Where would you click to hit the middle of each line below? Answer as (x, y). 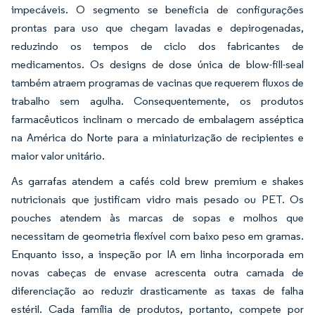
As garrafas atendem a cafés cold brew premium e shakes (157, 181)
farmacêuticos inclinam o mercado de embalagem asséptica (157, 119)
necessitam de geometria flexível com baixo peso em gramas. (157, 236)
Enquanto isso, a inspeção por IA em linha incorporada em (157, 254)
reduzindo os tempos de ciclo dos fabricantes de (157, 46)
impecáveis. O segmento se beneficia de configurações (157, 9)
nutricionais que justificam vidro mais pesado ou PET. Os (157, 199)
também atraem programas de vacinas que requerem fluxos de (157, 82)
